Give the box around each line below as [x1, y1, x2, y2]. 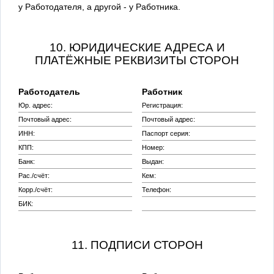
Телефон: [141, 185, 171, 193]
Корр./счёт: [18, 185, 53, 193]
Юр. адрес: [18, 101, 53, 109]
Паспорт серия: [141, 129, 190, 137]
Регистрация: [141, 101, 183, 109]
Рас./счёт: [18, 171, 50, 179]
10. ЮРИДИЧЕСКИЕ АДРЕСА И [49, 40, 225, 54]
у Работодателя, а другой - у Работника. [18, 1, 180, 12]
